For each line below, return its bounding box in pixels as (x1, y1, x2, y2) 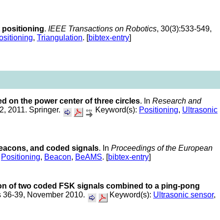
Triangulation (37, 33, 82, 42)
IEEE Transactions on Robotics (48, 24, 157, 33)
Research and (152, 96, 201, 105)
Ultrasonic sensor (153, 191, 214, 199)
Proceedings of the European (111, 143, 213, 152)
